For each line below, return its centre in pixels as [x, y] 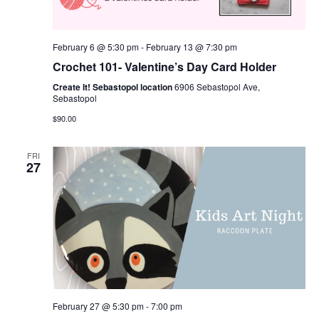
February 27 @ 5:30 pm [98, 306]
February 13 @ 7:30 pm [191, 47]
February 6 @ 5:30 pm [95, 47]
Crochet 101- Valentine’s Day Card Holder [164, 67]
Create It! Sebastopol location [113, 87]
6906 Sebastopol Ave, [217, 87]
